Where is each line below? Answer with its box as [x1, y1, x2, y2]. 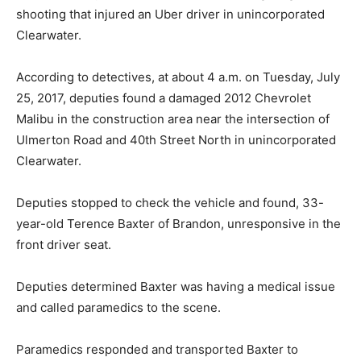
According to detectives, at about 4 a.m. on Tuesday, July [16, 69, 340, 85]
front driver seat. [16, 237, 111, 252]
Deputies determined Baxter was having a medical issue [16, 279, 335, 294]
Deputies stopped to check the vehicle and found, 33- [16, 195, 324, 210]
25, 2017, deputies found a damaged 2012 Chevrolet [16, 90, 311, 106]
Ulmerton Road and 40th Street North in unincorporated [16, 132, 336, 147]
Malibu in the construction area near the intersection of [16, 111, 330, 127]
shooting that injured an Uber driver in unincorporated [16, 6, 325, 22]
